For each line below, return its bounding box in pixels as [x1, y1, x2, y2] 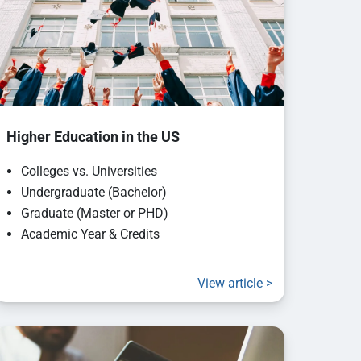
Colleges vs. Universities [20, 164, 157, 180]
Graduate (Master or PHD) [20, 205, 168, 222]
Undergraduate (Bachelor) [20, 185, 167, 201]
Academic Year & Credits [20, 226, 160, 243]
